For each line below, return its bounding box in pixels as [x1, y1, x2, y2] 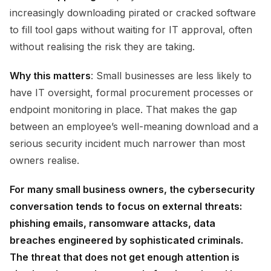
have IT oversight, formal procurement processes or [10, 87, 253, 99]
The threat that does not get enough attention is [10, 251, 240, 264]
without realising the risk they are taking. [10, 41, 195, 53]
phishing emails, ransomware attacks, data [10, 217, 215, 230]
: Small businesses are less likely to [91, 70, 252, 82]
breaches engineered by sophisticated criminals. [10, 234, 243, 247]
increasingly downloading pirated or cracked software [10, 7, 256, 19]
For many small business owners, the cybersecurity [10, 183, 255, 196]
